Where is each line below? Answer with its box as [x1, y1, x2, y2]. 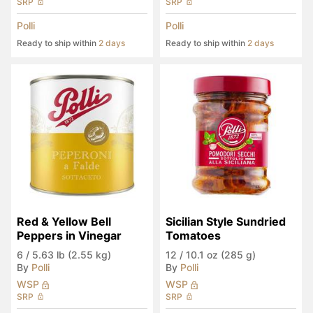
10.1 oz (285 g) [186, 249, 256, 261]
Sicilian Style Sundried [166, 214, 286, 228]
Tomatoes [166, 228, 221, 242]
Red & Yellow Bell [17, 214, 111, 228]
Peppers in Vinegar [17, 228, 122, 242]
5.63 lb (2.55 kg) [32, 249, 111, 261]
